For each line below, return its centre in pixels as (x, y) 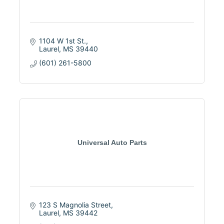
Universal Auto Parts (112, 142)
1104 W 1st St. (62, 40)
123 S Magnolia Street (75, 204)
